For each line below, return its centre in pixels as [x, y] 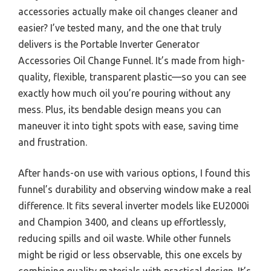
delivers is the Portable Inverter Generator [109, 44]
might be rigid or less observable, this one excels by [130, 255]
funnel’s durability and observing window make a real [135, 189]
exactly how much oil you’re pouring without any [124, 93]
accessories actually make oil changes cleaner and [128, 11]
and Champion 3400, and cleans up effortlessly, [122, 222]
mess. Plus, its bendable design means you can [120, 109]
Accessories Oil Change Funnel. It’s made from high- [132, 60]
